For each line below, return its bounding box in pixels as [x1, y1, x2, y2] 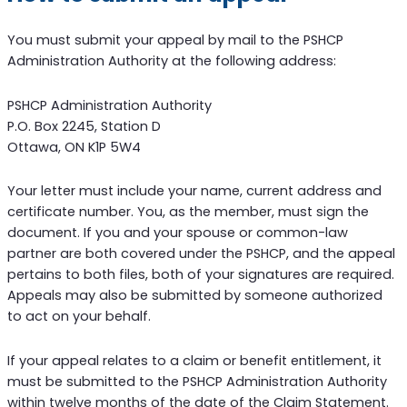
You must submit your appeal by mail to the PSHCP [6, 31, 343, 50]
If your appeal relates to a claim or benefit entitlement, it [6, 351, 382, 370]
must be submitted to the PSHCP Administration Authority [6, 372, 387, 391]
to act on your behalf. [6, 307, 151, 326]
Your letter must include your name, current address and [6, 182, 382, 201]
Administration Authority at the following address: [6, 52, 336, 71]
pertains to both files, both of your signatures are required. [6, 265, 394, 284]
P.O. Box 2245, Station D [6, 116, 161, 135]
